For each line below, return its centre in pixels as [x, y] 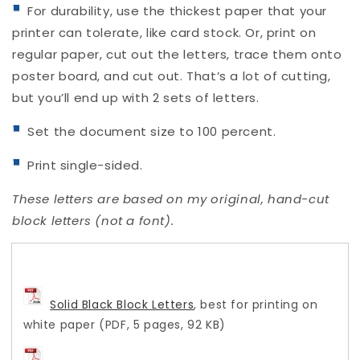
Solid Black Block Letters [122, 304]
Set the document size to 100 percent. [148, 131]
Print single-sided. [82, 165]
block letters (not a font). [93, 220]
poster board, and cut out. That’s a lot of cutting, [172, 76]
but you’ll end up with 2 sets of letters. [136, 97]
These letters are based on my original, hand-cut [171, 198]
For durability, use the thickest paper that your [174, 10]
